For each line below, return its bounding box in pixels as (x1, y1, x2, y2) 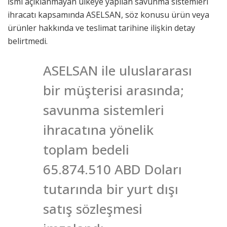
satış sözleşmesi (43, 199, 142, 218)
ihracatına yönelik (43, 120, 154, 139)
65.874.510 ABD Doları (43, 160, 182, 178)
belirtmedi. (8, 35, 48, 47)
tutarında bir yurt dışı (43, 179, 178, 198)
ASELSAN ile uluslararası (43, 61, 192, 80)
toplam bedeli (43, 140, 129, 159)
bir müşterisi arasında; (43, 81, 184, 99)
